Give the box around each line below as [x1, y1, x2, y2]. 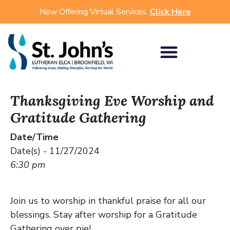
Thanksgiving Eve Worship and [10, 91, 214, 110]
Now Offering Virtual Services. [39, 6, 150, 17]
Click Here [149, 6, 191, 17]
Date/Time [10, 130, 59, 143]
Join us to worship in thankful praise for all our [10, 194, 206, 207]
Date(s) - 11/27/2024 [10, 144, 100, 157]
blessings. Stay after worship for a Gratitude [10, 208, 197, 221]
